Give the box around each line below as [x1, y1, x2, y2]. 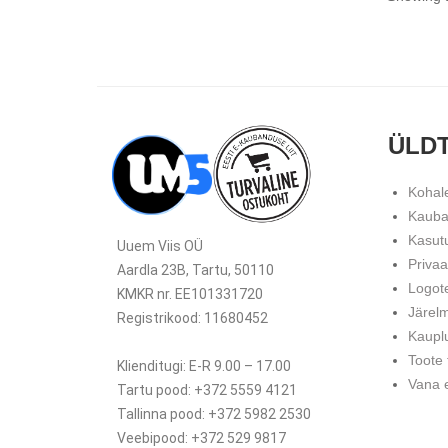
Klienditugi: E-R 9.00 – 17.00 [117, 358, 291, 375]
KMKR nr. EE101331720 [117, 286, 263, 303]
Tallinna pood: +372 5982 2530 [117, 406, 311, 423]
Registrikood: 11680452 [117, 310, 268, 327]
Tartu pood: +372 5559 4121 [117, 382, 297, 399]
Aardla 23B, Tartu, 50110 [117, 262, 274, 279]
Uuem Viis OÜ [117, 238, 203, 255]
